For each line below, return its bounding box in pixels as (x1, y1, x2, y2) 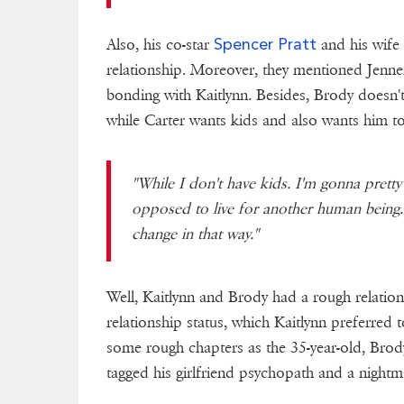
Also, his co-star (106, 35, 215, 55)
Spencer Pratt (214, 34, 317, 54)
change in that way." (131, 225, 259, 244)
